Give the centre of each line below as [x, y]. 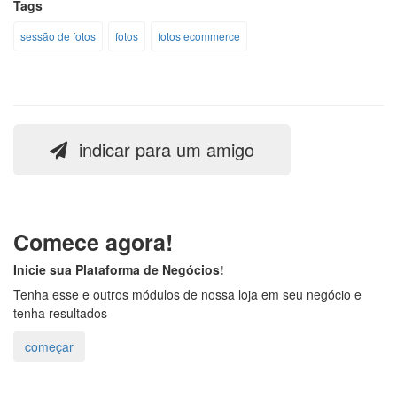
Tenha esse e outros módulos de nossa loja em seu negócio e [187, 295]
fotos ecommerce [199, 36]
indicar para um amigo [167, 150]
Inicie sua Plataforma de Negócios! [119, 270]
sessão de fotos [58, 36]
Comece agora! [93, 242]
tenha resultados [60, 313]
